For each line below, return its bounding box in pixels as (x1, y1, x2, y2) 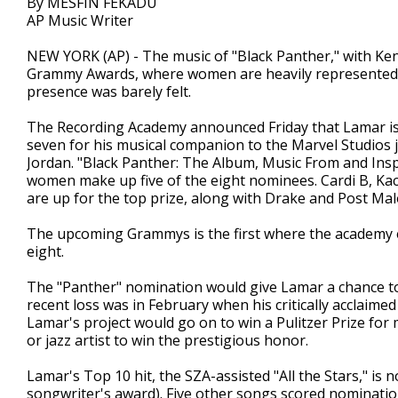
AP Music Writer (27, 11, 133, 30)
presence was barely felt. (27, 82, 191, 101)
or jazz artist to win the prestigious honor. (27, 330, 308, 350)
